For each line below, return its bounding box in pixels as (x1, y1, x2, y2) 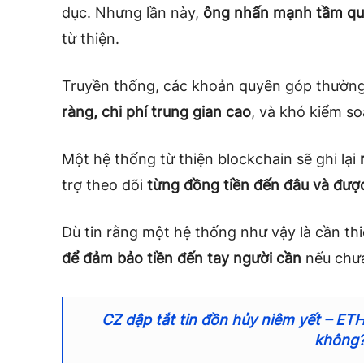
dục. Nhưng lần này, (62, 4, 203, 22)
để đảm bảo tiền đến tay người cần (62, 249, 301, 267)
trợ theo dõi (62, 176, 147, 194)
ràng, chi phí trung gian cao (62, 103, 251, 121)
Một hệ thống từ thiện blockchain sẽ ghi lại (62, 150, 360, 168)
